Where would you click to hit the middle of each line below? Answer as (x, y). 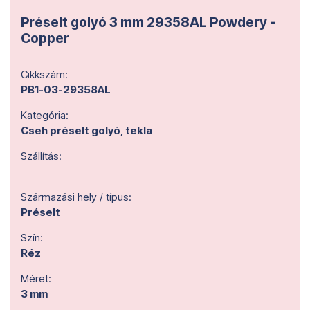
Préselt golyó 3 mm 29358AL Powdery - (148, 22)
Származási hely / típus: (76, 197)
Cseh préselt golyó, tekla (86, 130)
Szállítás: (41, 156)
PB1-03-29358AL (66, 90)
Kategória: (45, 115)
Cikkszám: (44, 74)
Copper (45, 38)
